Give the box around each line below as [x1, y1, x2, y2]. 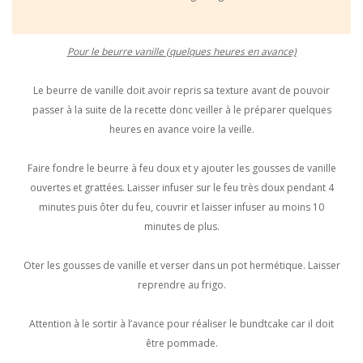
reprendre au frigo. [137, 277, 226, 292]
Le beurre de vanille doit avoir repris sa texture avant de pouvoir [33, 83, 330, 97]
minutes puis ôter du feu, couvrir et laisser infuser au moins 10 [39, 199, 324, 214]
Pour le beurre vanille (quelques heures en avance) [66, 44, 297, 58]
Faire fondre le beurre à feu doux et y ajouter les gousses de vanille [27, 160, 336, 175]
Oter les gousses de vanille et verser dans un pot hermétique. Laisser [23, 258, 340, 272]
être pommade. [145, 335, 218, 350]
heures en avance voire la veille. [109, 122, 254, 136]
